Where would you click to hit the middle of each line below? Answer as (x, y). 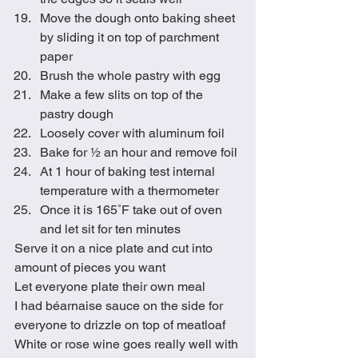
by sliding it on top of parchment (131, 37)
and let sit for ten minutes (112, 229)
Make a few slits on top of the (123, 95)
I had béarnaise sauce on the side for (120, 306)
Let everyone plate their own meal (110, 286)
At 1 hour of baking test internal (129, 171)
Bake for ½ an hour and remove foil (139, 152)
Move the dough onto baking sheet (139, 18)
